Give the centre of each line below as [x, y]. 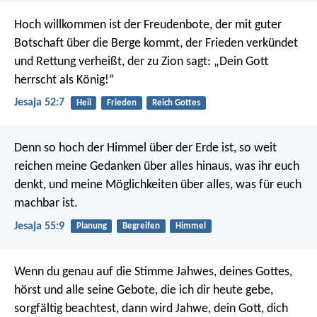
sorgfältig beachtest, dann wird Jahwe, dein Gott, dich [151, 309]
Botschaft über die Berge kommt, [98, 43]
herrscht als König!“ [64, 80]
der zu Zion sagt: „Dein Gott [196, 62]
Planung [91, 226]
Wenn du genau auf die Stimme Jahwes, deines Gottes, [153, 272]
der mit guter [247, 25]
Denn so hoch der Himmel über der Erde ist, [125, 149]
